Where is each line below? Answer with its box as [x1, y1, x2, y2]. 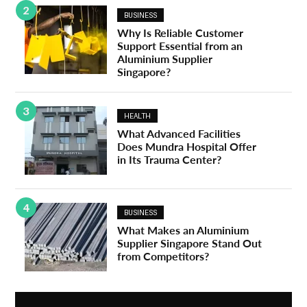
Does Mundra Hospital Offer [117, 140, 257, 153]
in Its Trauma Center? [117, 153, 222, 167]
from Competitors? [117, 249, 210, 263]
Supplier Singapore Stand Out [117, 236, 262, 250]
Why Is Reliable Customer [117, 26, 244, 40]
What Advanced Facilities [117, 127, 241, 140]
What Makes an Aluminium [117, 223, 249, 237]
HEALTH [124, 112, 151, 121]
